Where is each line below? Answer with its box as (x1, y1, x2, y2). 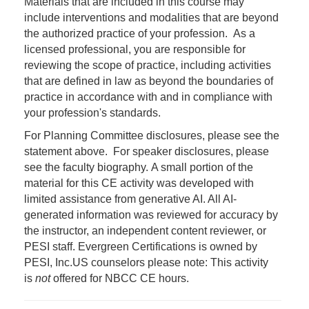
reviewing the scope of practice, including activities (24, 59, 271, 71)
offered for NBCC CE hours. (50, 272, 189, 284)
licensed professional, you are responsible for (24, 43, 246, 55)
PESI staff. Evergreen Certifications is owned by (24, 241, 257, 252)
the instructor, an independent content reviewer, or (24, 225, 266, 237)
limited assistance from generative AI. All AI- (24, 193, 237, 205)
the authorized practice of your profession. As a (24, 28, 255, 39)
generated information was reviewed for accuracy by (24, 209, 278, 221)
